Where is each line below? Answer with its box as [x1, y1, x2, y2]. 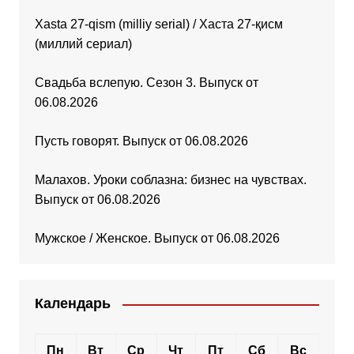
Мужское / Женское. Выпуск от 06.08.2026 [34, 232, 280, 246]
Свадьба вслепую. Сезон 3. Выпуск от [34, 76, 258, 90]
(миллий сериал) [34, 37, 132, 51]
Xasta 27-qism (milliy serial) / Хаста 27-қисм [34, 17, 283, 32]
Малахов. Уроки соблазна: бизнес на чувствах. [34, 173, 307, 187]
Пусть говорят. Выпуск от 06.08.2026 [34, 134, 248, 149]
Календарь [34, 296, 111, 312]
